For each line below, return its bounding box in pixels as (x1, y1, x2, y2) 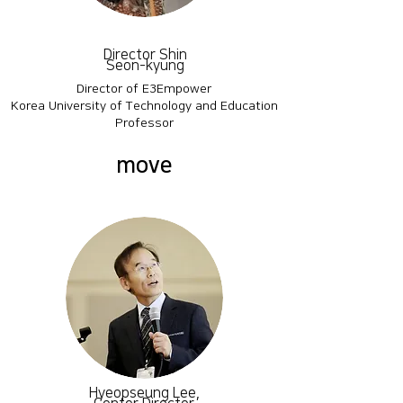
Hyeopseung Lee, (88, 385, 200, 401)
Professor (114, 116, 174, 130)
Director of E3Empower (76, 82, 211, 96)
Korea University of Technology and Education (10, 99, 278, 113)
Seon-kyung (105, 58, 184, 74)
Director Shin (103, 47, 187, 63)
